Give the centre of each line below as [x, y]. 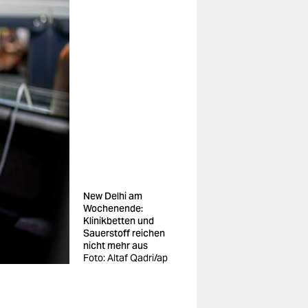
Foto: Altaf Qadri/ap [125, 258]
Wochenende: [113, 208]
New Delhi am [113, 196]
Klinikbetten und [119, 221]
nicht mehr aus [115, 245]
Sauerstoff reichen [124, 233]
